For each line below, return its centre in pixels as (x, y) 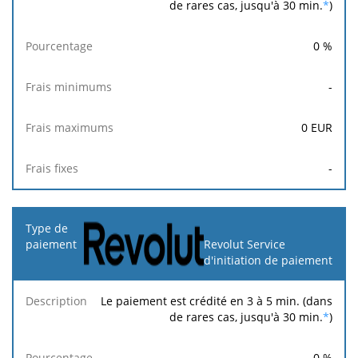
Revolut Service (244, 244)
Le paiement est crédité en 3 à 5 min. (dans (217, 300)
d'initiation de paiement (268, 260)
